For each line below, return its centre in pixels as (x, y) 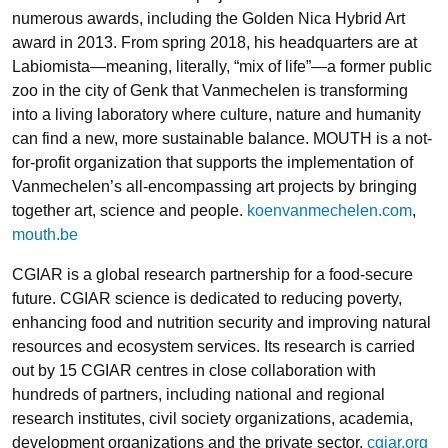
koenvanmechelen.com (329, 210)
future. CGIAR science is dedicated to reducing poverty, (207, 298)
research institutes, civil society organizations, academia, (212, 418)
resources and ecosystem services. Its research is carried (213, 346)
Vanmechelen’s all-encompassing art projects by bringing (214, 186)
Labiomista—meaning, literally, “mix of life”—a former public (222, 66)
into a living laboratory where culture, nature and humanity (216, 114)
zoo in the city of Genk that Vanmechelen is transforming (210, 90)
